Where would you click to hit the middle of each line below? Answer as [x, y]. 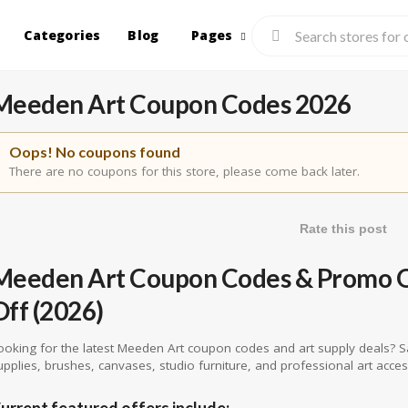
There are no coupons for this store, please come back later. [184, 172]
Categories [62, 35]
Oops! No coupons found [94, 151]
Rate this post [344, 229]
